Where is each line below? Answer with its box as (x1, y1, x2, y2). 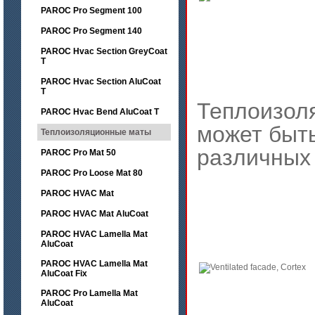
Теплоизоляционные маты (41, 127, 151, 137)
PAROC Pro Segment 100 (41, 6, 142, 15)
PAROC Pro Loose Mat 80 (41, 168, 143, 178)
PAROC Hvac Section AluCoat (41, 77, 161, 86)
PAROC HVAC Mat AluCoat (41, 209, 148, 219)
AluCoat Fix (41, 269, 87, 278)
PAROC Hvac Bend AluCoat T (41, 107, 161, 117)
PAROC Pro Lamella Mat (41, 288, 138, 298)
